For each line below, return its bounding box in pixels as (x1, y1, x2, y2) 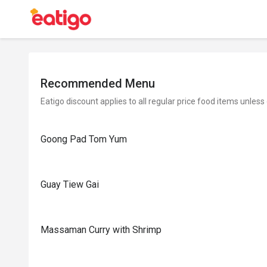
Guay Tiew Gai (41, 179, 99, 190)
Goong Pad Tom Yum (41, 133, 127, 145)
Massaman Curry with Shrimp (41, 224, 162, 235)
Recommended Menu (41, 76, 155, 91)
